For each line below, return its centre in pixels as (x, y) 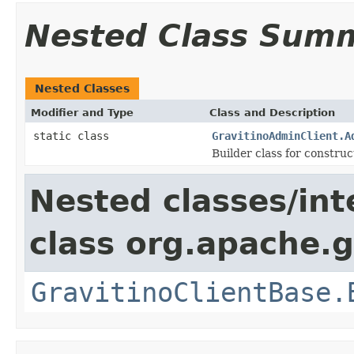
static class (74, 136)
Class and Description (272, 112)
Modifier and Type (82, 112)
